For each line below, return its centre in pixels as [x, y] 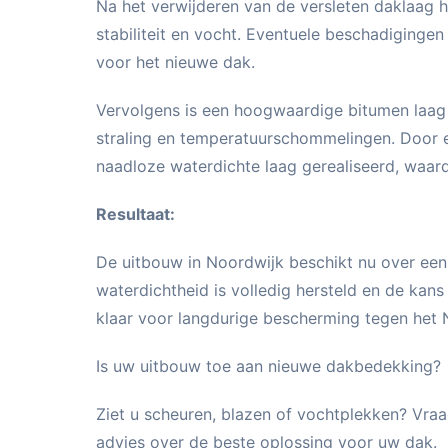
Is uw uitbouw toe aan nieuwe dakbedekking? [268, 366]
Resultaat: [135, 214]
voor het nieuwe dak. [175, 62]
